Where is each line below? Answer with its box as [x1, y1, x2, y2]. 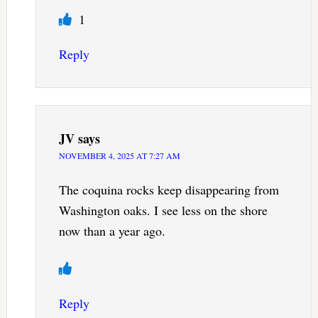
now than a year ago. [58, 222, 165, 240]
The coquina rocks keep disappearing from [58, 181, 279, 199]
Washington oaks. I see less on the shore [58, 202, 268, 219]
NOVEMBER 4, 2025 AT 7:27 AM [58, 150, 180, 162]
